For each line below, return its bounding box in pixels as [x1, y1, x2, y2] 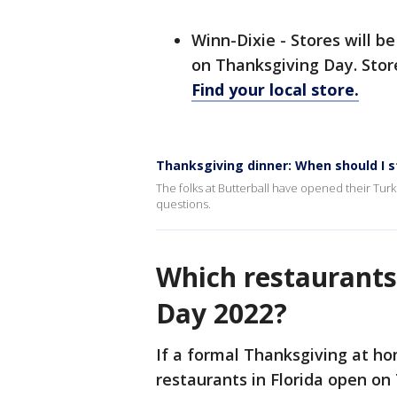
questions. [156, 196, 211, 212]
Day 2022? [156, 295, 287, 331]
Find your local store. [191, 79, 359, 100]
